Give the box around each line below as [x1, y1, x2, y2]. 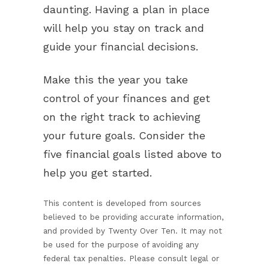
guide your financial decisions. [43, 40, 202, 53]
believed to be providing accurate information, [43, 212, 224, 222]
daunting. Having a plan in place [43, 3, 210, 16]
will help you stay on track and [43, 22, 204, 34]
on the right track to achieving [43, 110, 201, 123]
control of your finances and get [43, 92, 210, 104]
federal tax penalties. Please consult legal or [43, 253, 219, 263]
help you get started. [43, 166, 152, 179]
